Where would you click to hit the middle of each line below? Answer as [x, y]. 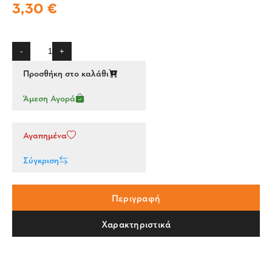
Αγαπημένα [45, 135]
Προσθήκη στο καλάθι [66, 73]
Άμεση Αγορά [49, 98]
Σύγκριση [41, 160]
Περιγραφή [136, 198]
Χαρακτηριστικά [136, 224]
